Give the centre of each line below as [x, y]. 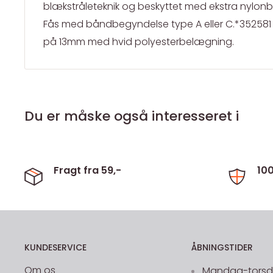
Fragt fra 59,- [87, 171]
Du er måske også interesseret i [132, 116]
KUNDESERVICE [55, 248]
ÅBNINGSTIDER [222, 248]
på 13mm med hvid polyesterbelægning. [139, 42]
